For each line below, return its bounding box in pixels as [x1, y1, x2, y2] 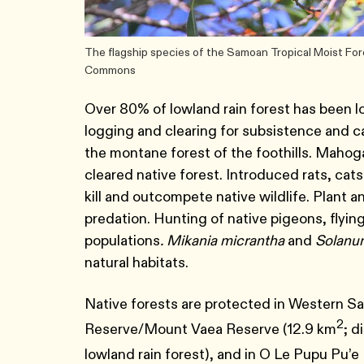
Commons [84, 63, 138, 77]
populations [84, 232, 160, 249]
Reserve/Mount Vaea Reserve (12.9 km [84, 320, 336, 338]
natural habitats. [84, 253, 192, 271]
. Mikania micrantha [160, 232, 284, 249]
